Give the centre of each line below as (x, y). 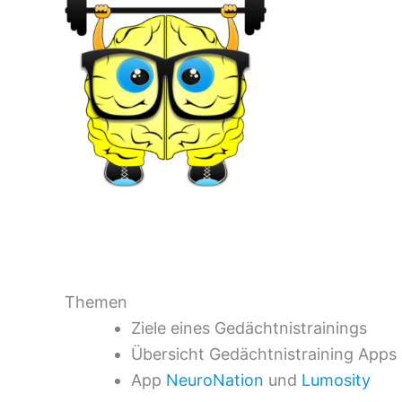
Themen (96, 302)
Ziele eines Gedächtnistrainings (249, 328)
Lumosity (336, 380)
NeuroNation (215, 380)
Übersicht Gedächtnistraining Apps (264, 354)
